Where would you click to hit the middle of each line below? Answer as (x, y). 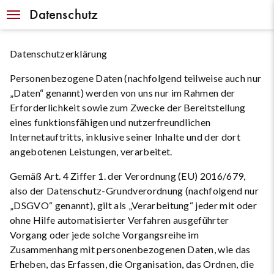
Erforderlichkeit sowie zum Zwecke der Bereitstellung (128, 107)
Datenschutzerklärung (59, 54)
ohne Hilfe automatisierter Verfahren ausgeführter (120, 220)
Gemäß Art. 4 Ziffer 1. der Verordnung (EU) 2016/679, (128, 176)
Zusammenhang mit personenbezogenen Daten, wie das (130, 249)
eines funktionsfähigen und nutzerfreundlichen (110, 122)
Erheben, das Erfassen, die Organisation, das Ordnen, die (132, 264)
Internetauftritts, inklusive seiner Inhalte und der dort (125, 137)
